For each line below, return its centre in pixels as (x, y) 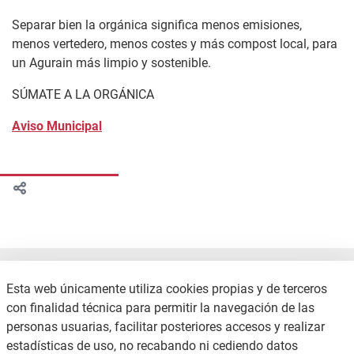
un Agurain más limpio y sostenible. (111, 63)
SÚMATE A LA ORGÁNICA (83, 95)
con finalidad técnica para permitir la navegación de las (160, 308)
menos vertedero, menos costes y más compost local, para (175, 44)
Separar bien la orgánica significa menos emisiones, (157, 25)
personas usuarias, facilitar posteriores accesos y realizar (166, 327)
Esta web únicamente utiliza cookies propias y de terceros (167, 289)
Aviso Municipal (57, 126)
